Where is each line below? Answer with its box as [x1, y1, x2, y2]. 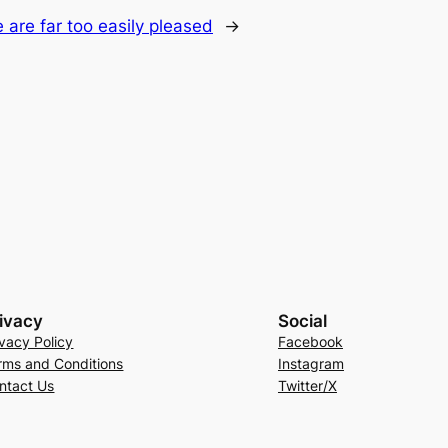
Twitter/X [277, 377, 337, 395]
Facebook [277, 333, 343, 351]
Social [277, 311, 327, 332]
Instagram [277, 355, 344, 373]
